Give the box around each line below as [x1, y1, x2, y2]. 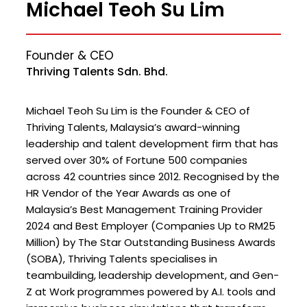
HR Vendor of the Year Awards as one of [25, 186, 231, 200]
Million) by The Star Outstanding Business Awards [25, 235, 275, 249]
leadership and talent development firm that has [25, 136, 278, 151]
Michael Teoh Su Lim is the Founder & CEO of [25, 103, 250, 118]
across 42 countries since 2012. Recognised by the [25, 169, 280, 184]
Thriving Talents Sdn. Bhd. [25, 64, 168, 79]
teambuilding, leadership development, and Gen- [25, 268, 279, 282]
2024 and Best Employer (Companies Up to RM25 [25, 219, 275, 233]
